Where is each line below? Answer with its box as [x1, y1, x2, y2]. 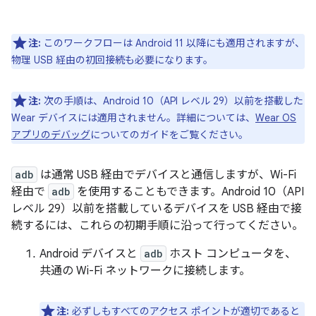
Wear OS [255, 111, 296, 125]
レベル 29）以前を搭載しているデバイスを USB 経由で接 [11, 202, 302, 217]
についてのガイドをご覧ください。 [90, 128, 248, 142]
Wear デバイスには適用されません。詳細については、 [11, 111, 255, 125]
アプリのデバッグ [11, 128, 90, 142]
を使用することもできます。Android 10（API [74, 185, 304, 200]
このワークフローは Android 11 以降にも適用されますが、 [41, 37, 305, 50]
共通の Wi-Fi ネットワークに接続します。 [39, 264, 250, 279]
